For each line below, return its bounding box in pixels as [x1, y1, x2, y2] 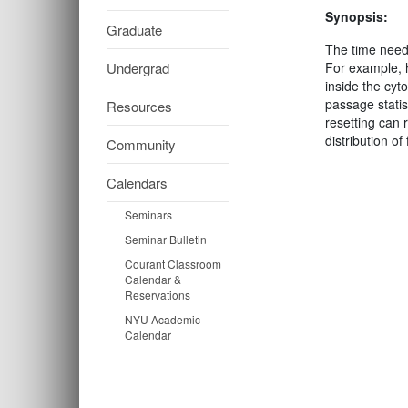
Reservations [125, 287, 190, 302]
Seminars [125, 207, 172, 222]
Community [107, 135, 176, 154]
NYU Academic [125, 311, 200, 327]
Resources [107, 97, 172, 116]
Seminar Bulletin [125, 231, 207, 247]
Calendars [107, 173, 168, 192]
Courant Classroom [125, 256, 221, 271]
